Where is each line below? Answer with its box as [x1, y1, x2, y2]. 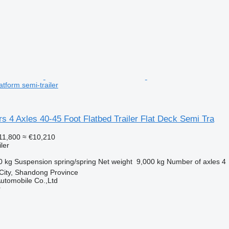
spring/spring [54, 157, 96, 166]
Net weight [98, 157, 132, 166]
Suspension [14, 157, 52, 166]
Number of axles [166, 157, 220, 166]
